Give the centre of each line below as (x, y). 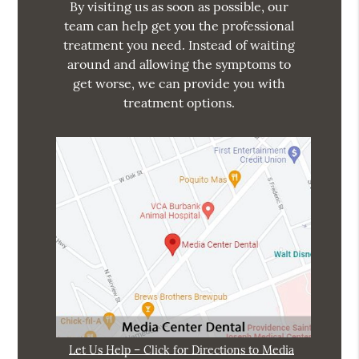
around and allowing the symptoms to (179, 65)
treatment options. (179, 103)
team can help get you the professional (179, 26)
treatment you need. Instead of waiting (179, 45)
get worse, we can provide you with (179, 84)
